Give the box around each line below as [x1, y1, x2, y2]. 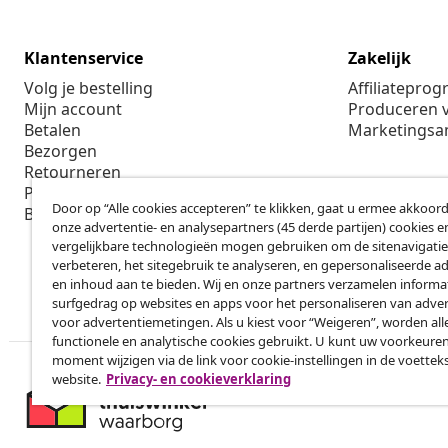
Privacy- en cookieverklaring [106, 370, 291, 388]
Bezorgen [24, 140, 97, 163]
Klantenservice [24, 47, 143, 70]
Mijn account [24, 98, 122, 121]
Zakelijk [348, 47, 411, 70]
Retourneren [24, 161, 121, 184]
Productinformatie [24, 182, 165, 205]
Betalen [24, 119, 81, 142]
